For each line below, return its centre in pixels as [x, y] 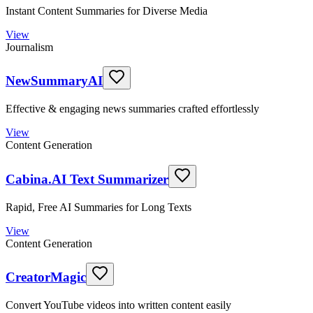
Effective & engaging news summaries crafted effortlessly [132, 109]
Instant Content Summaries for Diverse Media [107, 10]
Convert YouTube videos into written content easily [118, 305]
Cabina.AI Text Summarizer [87, 179]
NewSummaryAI [54, 81]
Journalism [29, 47]
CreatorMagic [46, 277]
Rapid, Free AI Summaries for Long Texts [99, 207]
